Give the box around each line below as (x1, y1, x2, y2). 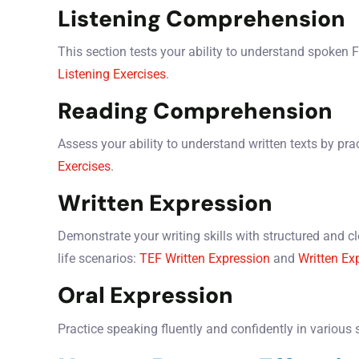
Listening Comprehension (58, 3, 345, 34)
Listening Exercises (58, 67, 166, 83)
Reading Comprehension (58, 96, 333, 127)
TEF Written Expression (139, 251, 270, 267)
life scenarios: (58, 251, 139, 267)
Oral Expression (58, 280, 233, 311)
